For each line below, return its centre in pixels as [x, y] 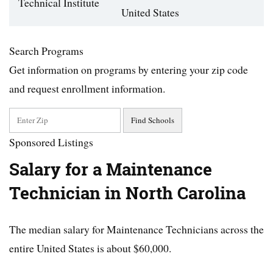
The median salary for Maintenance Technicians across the [136, 229]
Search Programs [46, 51]
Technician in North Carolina [127, 193]
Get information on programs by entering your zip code [129, 70]
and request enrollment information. [87, 89]
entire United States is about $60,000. [90, 248]
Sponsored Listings [51, 142]
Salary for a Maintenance [111, 170]
